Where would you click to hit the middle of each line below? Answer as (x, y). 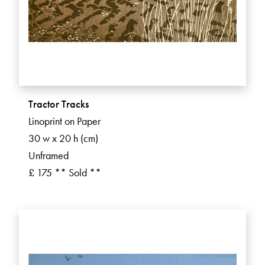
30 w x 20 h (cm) (63, 138)
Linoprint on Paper (64, 121)
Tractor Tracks (59, 104)
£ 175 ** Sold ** (65, 173)
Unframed (49, 156)
